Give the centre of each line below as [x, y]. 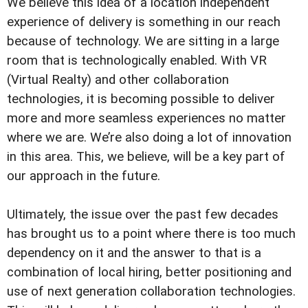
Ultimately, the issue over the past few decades [143, 214]
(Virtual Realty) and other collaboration [118, 79]
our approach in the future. [84, 176]
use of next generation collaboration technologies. [151, 291]
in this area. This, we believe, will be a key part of [146, 156]
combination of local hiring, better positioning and [149, 272]
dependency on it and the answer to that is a [134, 253]
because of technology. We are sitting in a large [143, 41]
